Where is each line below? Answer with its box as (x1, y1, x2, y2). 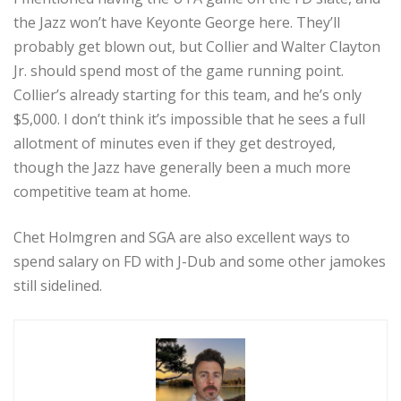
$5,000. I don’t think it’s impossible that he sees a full (13, 109, 365, 130)
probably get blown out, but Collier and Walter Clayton (13, 37, 380, 57)
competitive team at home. (13, 182, 191, 202)
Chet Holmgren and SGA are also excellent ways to (13, 227, 350, 248)
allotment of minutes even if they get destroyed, (13, 133, 336, 154)
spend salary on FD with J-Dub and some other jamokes (13, 252, 386, 272)
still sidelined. (13, 276, 102, 296)
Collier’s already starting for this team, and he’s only (13, 85, 362, 106)
